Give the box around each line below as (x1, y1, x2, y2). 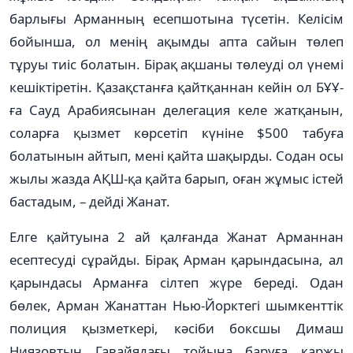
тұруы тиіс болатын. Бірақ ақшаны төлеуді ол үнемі (9, 54, 344, 73)
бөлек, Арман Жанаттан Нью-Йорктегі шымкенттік (9, 295, 344, 314)
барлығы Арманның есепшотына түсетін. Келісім (9, 9, 344, 28)
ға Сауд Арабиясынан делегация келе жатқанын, (9, 100, 344, 119)
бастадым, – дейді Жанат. (9, 191, 170, 210)
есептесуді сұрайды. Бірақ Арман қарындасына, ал (9, 250, 344, 269)
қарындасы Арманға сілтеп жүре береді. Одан (9, 273, 344, 292)
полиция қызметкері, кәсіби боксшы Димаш (9, 318, 344, 337)
